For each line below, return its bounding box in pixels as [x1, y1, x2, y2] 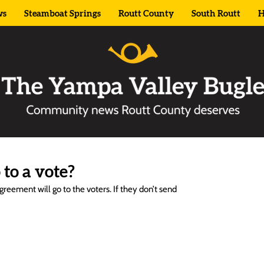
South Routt [191, 9, 240, 18]
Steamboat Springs [24, 9, 101, 18]
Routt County [118, 9, 174, 18]
